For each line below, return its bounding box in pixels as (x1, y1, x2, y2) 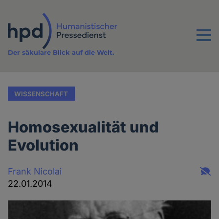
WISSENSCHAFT (14, 89, 68, 98)
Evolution (8, 136, 79, 154)
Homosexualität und (8, 118, 159, 136)
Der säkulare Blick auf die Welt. (8, 48, 114, 57)
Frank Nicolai (8, 166, 62, 176)
